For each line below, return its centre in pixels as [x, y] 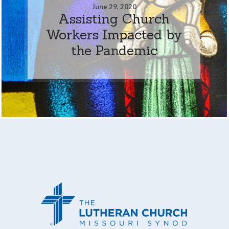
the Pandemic [114, 50]
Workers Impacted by [114, 34]
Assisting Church [114, 18]
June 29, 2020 [114, 6]
